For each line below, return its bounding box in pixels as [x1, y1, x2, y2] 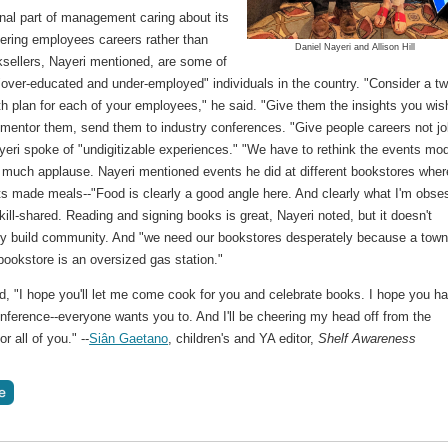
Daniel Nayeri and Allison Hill [295, 41, 415, 52]
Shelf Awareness [318, 330, 417, 346]
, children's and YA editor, [168, 330, 319, 346]
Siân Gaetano [89, 330, 169, 346]
